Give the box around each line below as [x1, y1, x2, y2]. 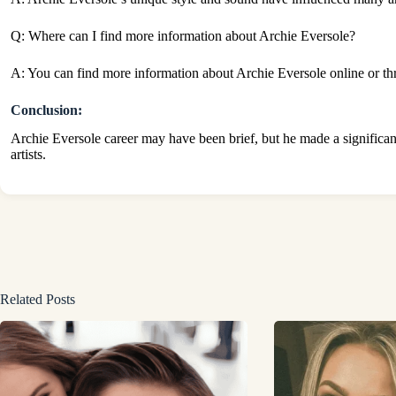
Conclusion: [11, 102, 82, 118]
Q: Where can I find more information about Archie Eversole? [11, 27, 355, 43]
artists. [11, 147, 46, 163]
